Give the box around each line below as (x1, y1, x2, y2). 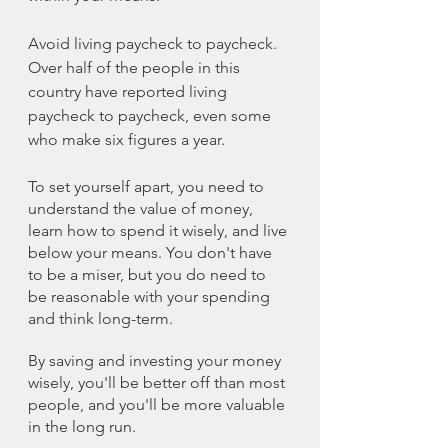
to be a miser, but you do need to (28, 265, 270, 285)
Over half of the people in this (28, 58, 244, 78)
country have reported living (28, 82, 231, 102)
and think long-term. (28, 309, 173, 329)
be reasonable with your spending (28, 287, 274, 307)
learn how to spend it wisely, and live (28, 221, 291, 241)
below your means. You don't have (28, 243, 276, 263)
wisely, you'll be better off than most (28, 373, 289, 393)
